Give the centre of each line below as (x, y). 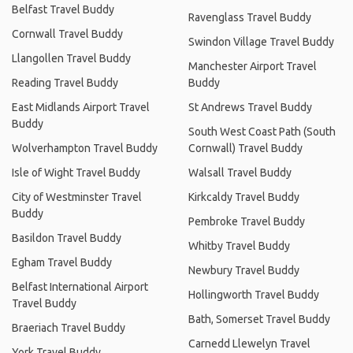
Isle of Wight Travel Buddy (76, 173)
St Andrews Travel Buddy (250, 107)
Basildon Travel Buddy (67, 238)
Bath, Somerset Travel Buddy (259, 319)
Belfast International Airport (80, 287)
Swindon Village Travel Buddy (261, 42)
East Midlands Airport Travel (81, 107)
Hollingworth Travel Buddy (254, 295)
